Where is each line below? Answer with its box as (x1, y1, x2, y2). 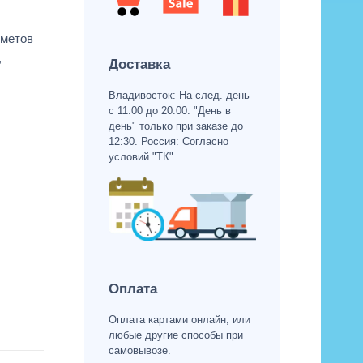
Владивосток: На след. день (108, 88, 250, 101)
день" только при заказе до (108, 119, 243, 132)
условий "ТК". (108, 150, 177, 163)
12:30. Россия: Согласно (108, 135, 228, 147)
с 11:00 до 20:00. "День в (108, 104, 231, 117)
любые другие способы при (108, 329, 243, 342)
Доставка (108, 56, 170, 72)
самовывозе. (108, 344, 171, 357)
